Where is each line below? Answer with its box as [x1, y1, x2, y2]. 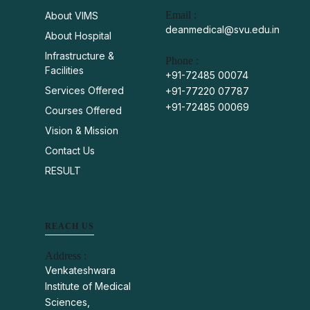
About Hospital [45, 30, 111, 42]
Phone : [165, 55, 199, 66]
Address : [45, 250, 86, 262]
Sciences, [45, 296, 90, 308]
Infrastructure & [45, 50, 114, 62]
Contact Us [45, 145, 95, 156]
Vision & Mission [45, 125, 118, 136]
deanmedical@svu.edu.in [165, 24, 280, 35]
